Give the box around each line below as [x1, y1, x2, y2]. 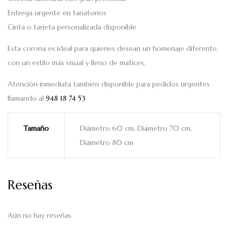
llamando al [8, 94, 46, 103]
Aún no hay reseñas [8, 210, 71, 220]
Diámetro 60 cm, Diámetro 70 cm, [80, 124, 192, 133]
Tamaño [23, 124, 49, 133]
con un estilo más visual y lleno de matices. [8, 58, 146, 68]
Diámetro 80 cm [80, 138, 133, 148]
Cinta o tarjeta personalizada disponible [8, 22, 136, 32]
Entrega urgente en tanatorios [8, 8, 106, 18]
